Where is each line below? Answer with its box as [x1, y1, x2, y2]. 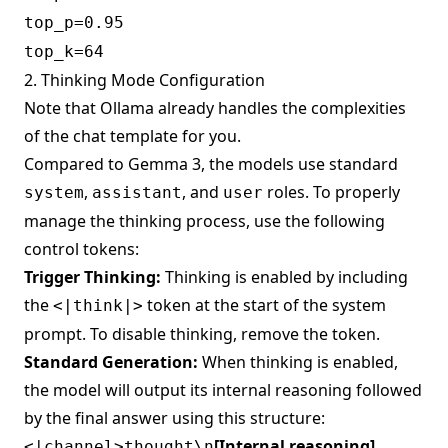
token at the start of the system [143, 293, 386, 316]
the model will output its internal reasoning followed [24, 378, 422, 401]
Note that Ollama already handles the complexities [24, 96, 406, 119]
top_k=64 [24, 41, 104, 61]
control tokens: [24, 237, 139, 260]
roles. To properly [263, 180, 400, 203]
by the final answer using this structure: [24, 406, 325, 429]
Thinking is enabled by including [161, 265, 408, 288]
